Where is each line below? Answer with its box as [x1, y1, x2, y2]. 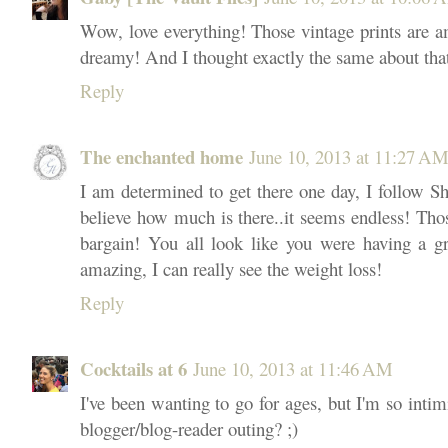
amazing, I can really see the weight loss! [80, 256, 382, 281]
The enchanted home [80, 143, 243, 170]
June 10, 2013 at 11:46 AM [193, 356, 393, 382]
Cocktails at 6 [80, 355, 187, 383]
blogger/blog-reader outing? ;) [80, 416, 298, 442]
